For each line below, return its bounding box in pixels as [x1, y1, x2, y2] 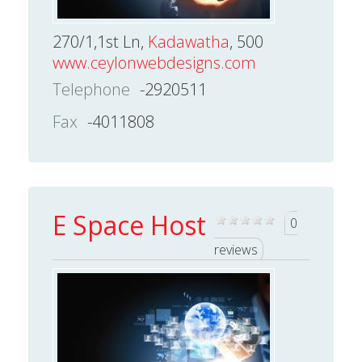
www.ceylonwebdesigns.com [53, 51, 256, 74]
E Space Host [53, 207, 206, 242]
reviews [214, 240, 258, 259]
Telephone [53, 78, 130, 100]
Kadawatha [148, 30, 229, 53]
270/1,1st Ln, [53, 30, 148, 53]
